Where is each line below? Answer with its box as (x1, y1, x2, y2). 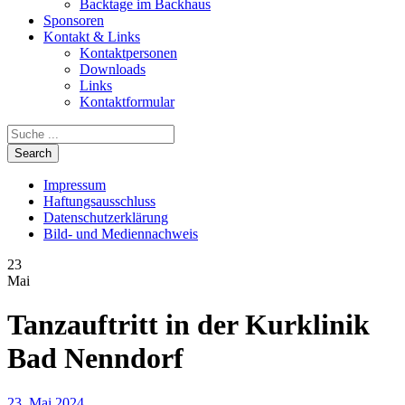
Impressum (43, 177, 106, 193)
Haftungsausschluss (43, 193, 155, 209)
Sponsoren (43, 13, 104, 28)
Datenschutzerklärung (43, 210, 168, 225)
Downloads (80, 61, 146, 77)
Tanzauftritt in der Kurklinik (7, 308, 370, 342)
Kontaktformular (80, 94, 174, 109)
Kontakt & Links (43, 29, 140, 44)
